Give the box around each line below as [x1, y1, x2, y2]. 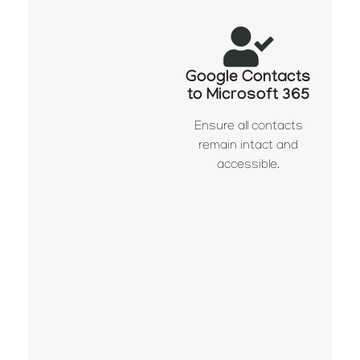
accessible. [217, 158, 280, 173]
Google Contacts [186, 68, 312, 88]
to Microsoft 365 [186, 86, 310, 106]
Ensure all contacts [194, 120, 303, 134]
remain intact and [198, 139, 299, 153]
